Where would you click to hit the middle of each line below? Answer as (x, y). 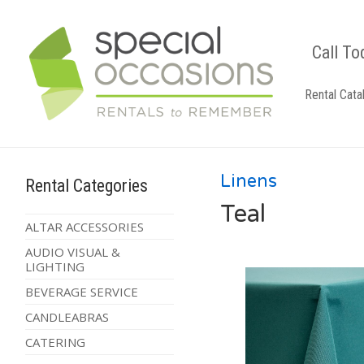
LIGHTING (54, 267)
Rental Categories (86, 186)
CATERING (55, 342)
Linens (249, 182)
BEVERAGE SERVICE (81, 292)
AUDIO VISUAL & (72, 252)
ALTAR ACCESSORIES (84, 227)
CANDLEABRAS (67, 317)
